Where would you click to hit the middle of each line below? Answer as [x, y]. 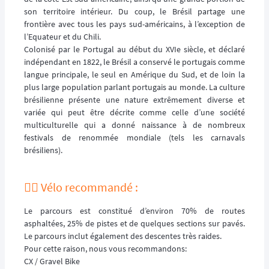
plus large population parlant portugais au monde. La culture [134, 87]
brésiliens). [43, 150]
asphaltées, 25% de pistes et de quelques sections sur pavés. [134, 223]
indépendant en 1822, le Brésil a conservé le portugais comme [134, 62]
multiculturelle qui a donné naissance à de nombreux [134, 125]
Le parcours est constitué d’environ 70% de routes [134, 210]
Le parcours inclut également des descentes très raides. [123, 236]
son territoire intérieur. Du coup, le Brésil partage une [134, 11]
